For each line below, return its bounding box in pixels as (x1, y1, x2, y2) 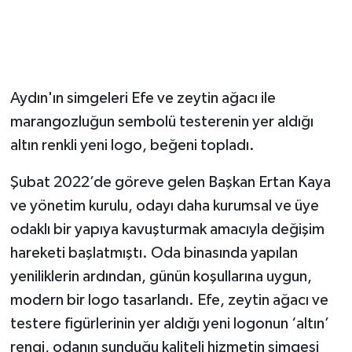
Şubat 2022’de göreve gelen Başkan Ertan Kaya (9, 174, 331, 191)
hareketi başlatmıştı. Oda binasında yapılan (9, 245, 298, 262)
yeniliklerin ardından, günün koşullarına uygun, (9, 269, 312, 285)
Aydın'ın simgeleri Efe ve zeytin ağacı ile (9, 90, 276, 107)
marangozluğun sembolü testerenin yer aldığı (9, 114, 313, 130)
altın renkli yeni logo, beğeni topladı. (9, 137, 255, 154)
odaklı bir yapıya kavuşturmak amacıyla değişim (9, 222, 324, 238)
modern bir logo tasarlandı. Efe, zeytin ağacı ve (9, 292, 328, 309)
